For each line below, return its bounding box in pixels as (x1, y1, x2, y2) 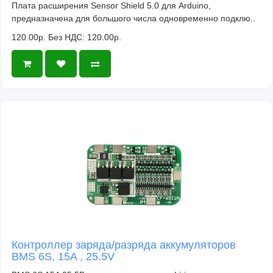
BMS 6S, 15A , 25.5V (12, 250, 115, 263)
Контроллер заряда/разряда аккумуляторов (12, 239, 236, 252)
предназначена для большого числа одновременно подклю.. (12, 13, 255, 24)
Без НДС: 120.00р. (48, 32, 121, 43)
